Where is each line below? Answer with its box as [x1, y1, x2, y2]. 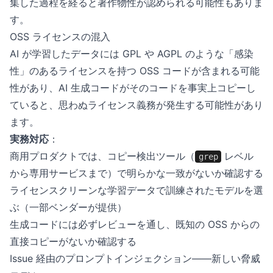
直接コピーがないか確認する [10, 235, 136, 247]
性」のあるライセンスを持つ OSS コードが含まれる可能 [10, 65, 260, 77]
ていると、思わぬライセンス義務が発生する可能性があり [10, 99, 263, 111]
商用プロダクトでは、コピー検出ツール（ [10, 150, 195, 162]
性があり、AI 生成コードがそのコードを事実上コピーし [10, 82, 256, 94]
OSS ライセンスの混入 [10, 30, 110, 43]
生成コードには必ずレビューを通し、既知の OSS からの [10, 218, 260, 230]
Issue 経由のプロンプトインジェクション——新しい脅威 [10, 252, 260, 264]
